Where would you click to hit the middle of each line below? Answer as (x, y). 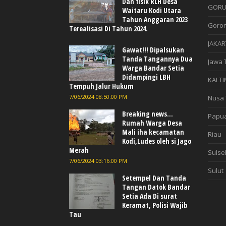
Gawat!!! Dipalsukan (153, 49)
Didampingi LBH (146, 77)
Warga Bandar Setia (153, 68)
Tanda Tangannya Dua (157, 59)
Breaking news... (148, 114)
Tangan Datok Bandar (156, 187)
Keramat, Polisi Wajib (155, 205)
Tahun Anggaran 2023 (155, 19)
